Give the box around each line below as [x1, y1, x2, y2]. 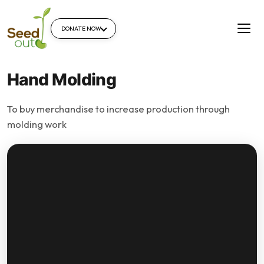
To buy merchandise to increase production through [7, 103, 230, 115]
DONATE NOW [61, 24, 101, 32]
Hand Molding [7, 70, 117, 90]
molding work [7, 118, 67, 130]
